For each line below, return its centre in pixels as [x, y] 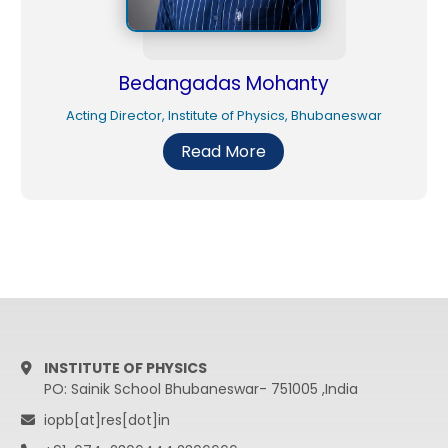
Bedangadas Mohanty [223, 83]
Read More [224, 151]
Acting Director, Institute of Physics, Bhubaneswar [223, 115]
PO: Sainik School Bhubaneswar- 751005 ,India [200, 389]
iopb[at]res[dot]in [106, 420]
